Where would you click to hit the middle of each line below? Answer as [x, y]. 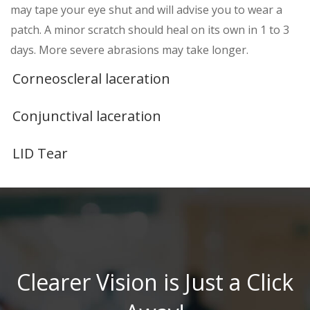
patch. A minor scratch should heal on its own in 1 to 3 [150, 30]
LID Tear [40, 153]
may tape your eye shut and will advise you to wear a [146, 10]
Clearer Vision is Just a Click [155, 282]
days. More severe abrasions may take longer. [129, 50]
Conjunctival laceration [87, 116]
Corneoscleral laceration [91, 79]
